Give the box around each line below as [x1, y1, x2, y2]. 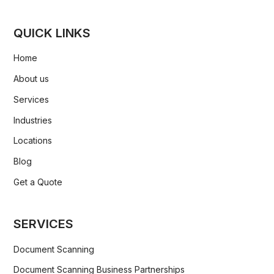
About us [13, 73, 50, 84]
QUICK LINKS [13, 25, 91, 40]
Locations [13, 135, 53, 146]
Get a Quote [13, 176, 63, 187]
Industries [13, 114, 53, 125]
